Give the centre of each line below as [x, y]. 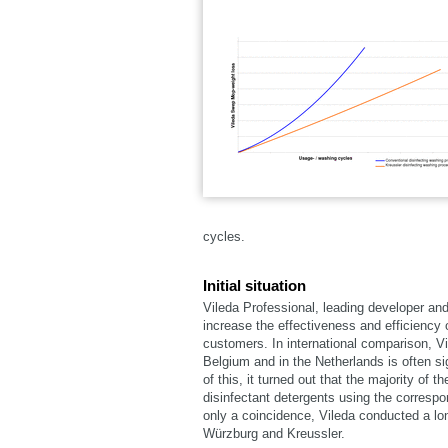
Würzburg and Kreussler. [274, 433]
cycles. [224, 236]
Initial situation [254, 285]
